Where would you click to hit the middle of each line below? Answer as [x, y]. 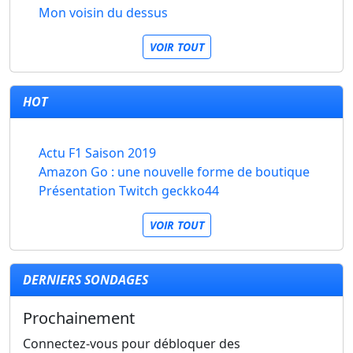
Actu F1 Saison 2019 [97, 153]
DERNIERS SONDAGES [85, 280]
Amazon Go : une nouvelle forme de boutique [174, 172]
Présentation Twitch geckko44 [129, 191]
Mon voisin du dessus [103, 13]
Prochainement [79, 318]
